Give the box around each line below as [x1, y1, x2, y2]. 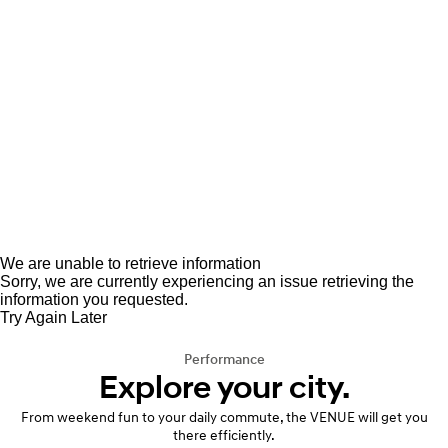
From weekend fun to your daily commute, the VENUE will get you [20, 408, 428, 426]
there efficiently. [173, 426, 275, 444]
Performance [183, 350, 265, 368]
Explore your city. [98, 368, 350, 408]
